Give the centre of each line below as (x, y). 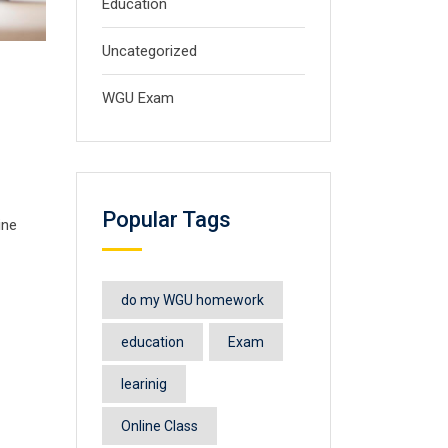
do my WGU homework (192, 300)
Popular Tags (166, 219)
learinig (144, 384)
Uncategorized (149, 51)
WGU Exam (138, 98)
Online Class (159, 426)
